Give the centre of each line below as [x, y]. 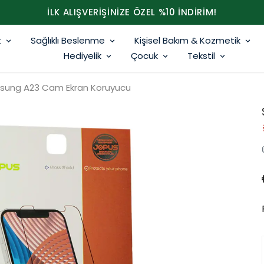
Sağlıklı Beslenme [67, 40]
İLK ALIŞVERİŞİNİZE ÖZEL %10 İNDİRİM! [132, 12]
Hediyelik [82, 56]
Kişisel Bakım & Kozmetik [187, 40]
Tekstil [201, 56]
